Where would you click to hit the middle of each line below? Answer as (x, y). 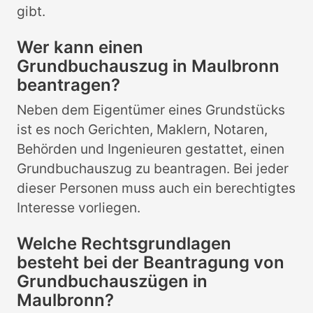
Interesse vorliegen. (79, 207)
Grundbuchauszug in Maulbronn (148, 66)
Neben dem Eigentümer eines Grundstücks (151, 109)
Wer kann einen (80, 47)
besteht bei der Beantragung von (151, 262)
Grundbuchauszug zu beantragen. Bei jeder (153, 168)
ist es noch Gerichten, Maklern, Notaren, (142, 129)
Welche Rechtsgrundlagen (124, 243)
